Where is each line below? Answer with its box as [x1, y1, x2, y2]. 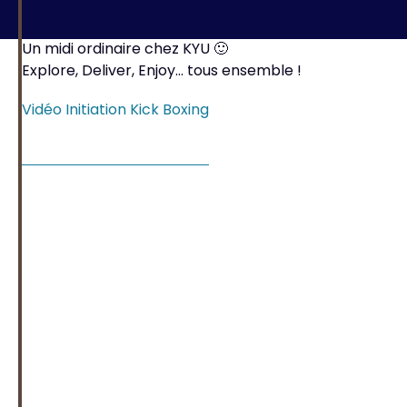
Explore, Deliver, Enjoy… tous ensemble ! [22, 60, 302, 84]
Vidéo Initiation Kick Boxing [22, 99, 209, 123]
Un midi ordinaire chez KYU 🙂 [22, 38, 228, 62]
